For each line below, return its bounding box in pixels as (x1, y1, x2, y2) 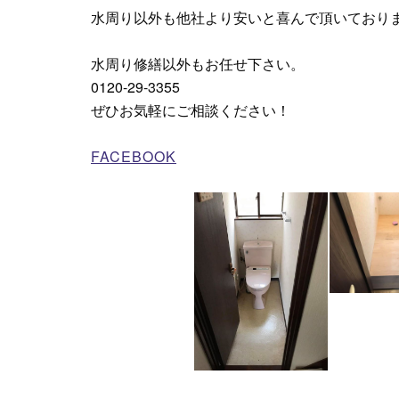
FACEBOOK (91, 146, 176, 167)
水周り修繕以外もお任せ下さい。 (91, 53, 305, 75)
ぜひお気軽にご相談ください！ (91, 100, 290, 121)
